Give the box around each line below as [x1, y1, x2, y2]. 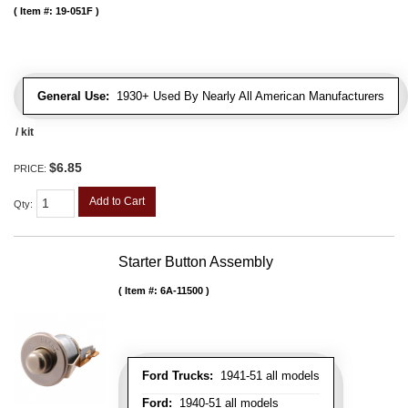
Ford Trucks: [142, 369, 213, 383]
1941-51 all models [213, 369, 320, 383]
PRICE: [14, 163, 49, 175]
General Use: [37, 89, 109, 104]
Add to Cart [89, 195, 145, 209]
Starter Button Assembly [118, 254, 273, 270]
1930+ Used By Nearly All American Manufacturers [109, 89, 384, 104]
